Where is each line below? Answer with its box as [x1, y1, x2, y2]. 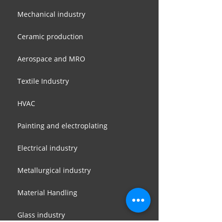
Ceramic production [17, 32, 83, 41]
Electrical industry [17, 143, 77, 153]
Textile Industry [17, 76, 69, 86]
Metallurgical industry [17, 166, 91, 175]
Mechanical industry [17, 9, 85, 19]
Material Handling [17, 188, 77, 197]
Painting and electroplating [17, 121, 108, 130]
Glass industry [17, 210, 65, 220]
